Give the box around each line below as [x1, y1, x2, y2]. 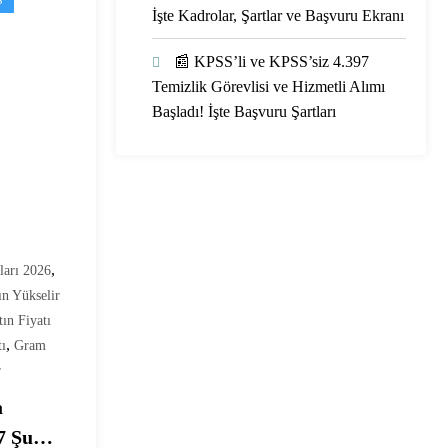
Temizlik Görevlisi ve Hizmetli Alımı [152, 77, 385, 95]
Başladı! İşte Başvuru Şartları [152, 102, 336, 120]
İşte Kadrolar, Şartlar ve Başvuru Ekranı [152, 6, 404, 24]
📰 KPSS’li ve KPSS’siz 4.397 [174, 52, 369, 70]
